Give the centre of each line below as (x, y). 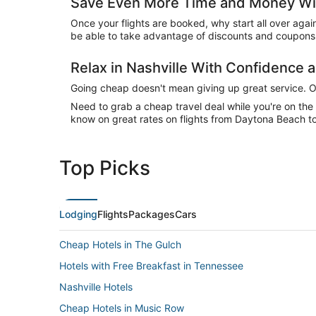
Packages (152, 214)
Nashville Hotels (96, 286)
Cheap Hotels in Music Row (122, 308)
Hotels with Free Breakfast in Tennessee (151, 265)
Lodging (78, 214)
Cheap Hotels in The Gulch (120, 244)
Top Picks (105, 168)
